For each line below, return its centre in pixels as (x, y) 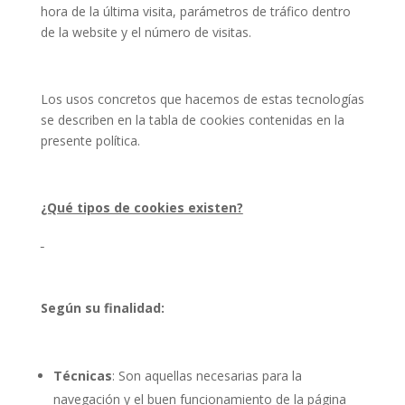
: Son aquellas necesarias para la (207, 375)
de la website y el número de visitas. (146, 32)
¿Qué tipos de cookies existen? (141, 207)
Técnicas (82, 375)
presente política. (90, 140)
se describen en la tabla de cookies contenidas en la (192, 119)
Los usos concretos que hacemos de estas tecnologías (202, 99)
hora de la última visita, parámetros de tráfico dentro (195, 11)
